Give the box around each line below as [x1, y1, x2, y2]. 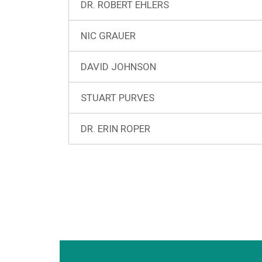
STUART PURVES [81, 92, 154, 104]
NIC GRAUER [81, 30, 136, 42]
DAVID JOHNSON [81, 61, 156, 73]
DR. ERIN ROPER [81, 123, 150, 135]
